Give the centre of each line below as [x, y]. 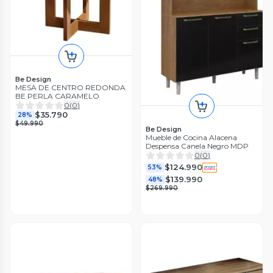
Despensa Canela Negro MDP [197, 146]
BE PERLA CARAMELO [57, 96]
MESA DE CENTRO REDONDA [70, 87]
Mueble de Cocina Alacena [191, 137]
